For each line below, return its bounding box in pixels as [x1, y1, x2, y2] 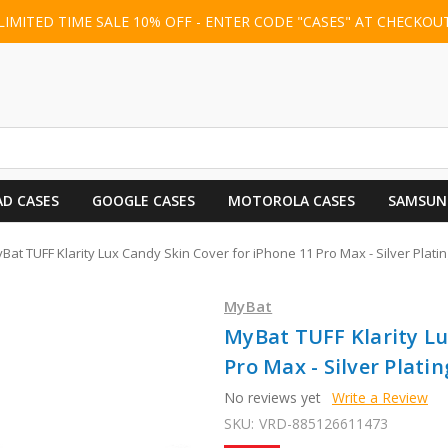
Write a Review [331, 387, 428, 407]
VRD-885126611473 [258, 413, 388, 433]
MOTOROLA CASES [227, 190, 355, 210]
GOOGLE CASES [91, 190, 195, 210]
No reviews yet [224, 387, 321, 407]
